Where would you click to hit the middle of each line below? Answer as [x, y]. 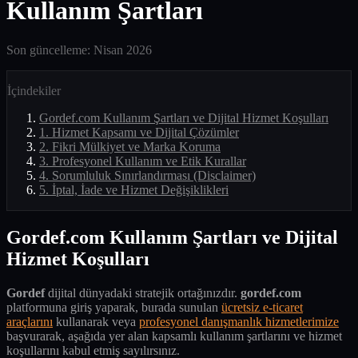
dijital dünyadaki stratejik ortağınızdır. [143, 292]
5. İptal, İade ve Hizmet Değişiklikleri [134, 189]
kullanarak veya [96, 321]
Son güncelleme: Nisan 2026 [79, 50]
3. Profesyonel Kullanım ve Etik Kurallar [143, 161]
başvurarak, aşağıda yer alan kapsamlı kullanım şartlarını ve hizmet [174, 336]
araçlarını [30, 321]
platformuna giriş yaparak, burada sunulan [114, 307]
